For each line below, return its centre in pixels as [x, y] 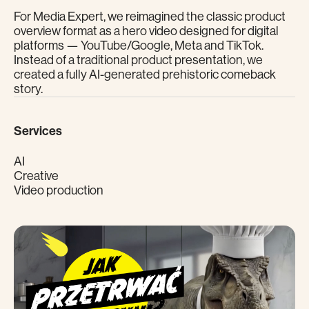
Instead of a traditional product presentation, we [138, 60]
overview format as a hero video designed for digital [146, 31]
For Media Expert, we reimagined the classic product [150, 17]
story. [28, 89]
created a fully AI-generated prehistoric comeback [145, 75]
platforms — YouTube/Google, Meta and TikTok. [139, 46]
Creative [36, 176]
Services [38, 131]
